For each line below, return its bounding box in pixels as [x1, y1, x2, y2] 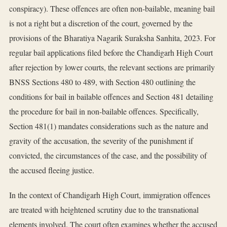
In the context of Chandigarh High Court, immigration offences [9, 190, 210, 201]
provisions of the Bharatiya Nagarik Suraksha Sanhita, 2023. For [9, 32, 215, 44]
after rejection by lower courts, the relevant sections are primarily [9, 62, 215, 73]
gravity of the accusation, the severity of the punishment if [9, 135, 193, 146]
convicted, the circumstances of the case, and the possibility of [9, 150, 207, 161]
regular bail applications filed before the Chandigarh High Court [9, 47, 213, 58]
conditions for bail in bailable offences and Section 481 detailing [9, 91, 213, 102]
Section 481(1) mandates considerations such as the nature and [9, 121, 208, 132]
